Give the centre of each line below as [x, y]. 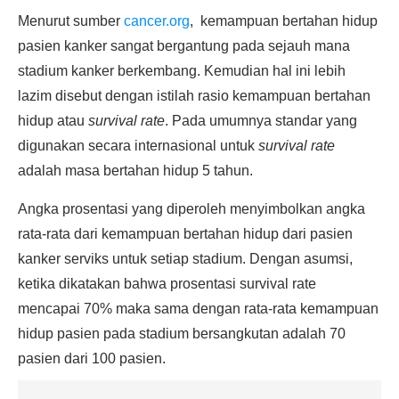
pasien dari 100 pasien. [92, 358]
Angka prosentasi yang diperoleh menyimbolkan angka [191, 209]
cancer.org [157, 21]
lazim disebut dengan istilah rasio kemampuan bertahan [194, 96]
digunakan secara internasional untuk [138, 146]
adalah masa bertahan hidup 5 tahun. [135, 171]
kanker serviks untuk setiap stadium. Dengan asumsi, [185, 259]
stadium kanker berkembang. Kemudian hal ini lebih [182, 71]
